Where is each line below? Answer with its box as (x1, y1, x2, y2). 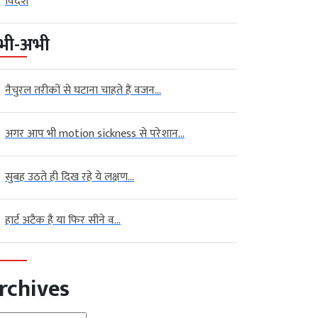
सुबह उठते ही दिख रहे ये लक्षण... (5, 167, 134, 187)
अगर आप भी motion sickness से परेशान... (5, 124, 185, 143)
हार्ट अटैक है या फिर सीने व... (5, 210, 121, 230)
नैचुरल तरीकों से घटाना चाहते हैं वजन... (5, 80, 161, 100)
